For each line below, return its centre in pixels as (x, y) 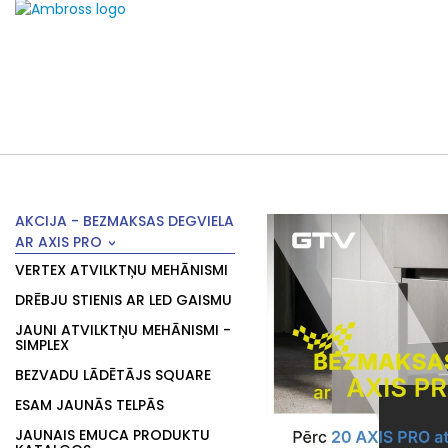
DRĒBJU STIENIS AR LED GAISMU (123, 300)
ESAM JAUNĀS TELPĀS (89, 405)
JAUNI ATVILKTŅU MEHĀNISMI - (123, 330)
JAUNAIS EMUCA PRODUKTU (112, 435)
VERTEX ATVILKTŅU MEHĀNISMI (121, 270)
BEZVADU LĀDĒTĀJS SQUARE (113, 375)
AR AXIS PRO (58, 242)
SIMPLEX (42, 345)
